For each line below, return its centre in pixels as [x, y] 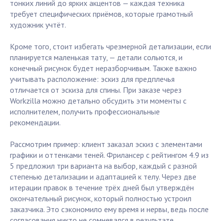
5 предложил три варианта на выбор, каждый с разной [103, 166]
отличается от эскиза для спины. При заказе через [96, 90]
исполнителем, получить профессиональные [85, 112]
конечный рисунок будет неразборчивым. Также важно [103, 68]
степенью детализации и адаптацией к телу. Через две [103, 177]
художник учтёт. [38, 25]
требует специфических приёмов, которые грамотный [101, 14]
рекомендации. [35, 123]
